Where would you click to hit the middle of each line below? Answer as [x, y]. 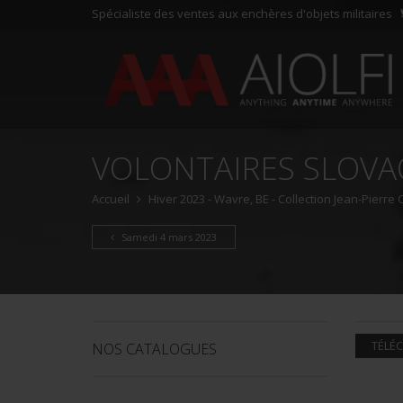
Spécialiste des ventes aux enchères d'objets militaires [242, 13]
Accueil [111, 199]
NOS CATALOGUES [154, 349]
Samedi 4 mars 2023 [168, 237]
